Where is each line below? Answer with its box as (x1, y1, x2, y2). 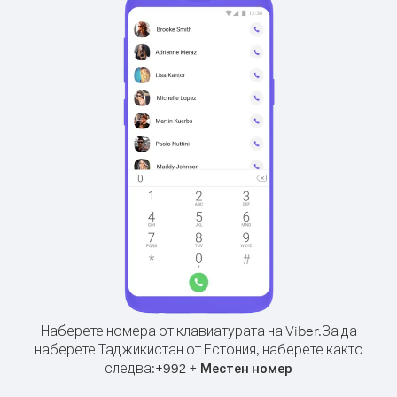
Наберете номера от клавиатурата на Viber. (40, 322, 322, 339)
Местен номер (200, 360, 292, 377)
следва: (105, 359, 155, 377)
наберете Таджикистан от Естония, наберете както (34, 340, 363, 358)
